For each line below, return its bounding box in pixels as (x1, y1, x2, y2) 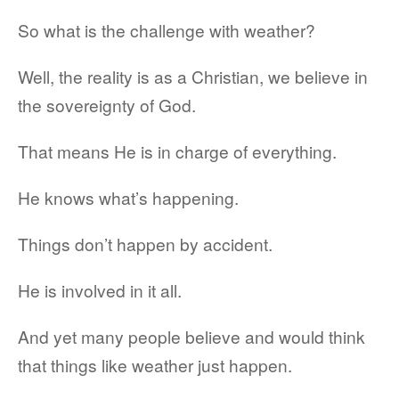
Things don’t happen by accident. (18, 232, 273, 256)
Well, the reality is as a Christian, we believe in (18, 64, 368, 88)
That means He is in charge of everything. (18, 139, 337, 163)
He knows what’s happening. (18, 185, 239, 209)
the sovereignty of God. (18, 93, 196, 117)
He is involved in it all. (18, 278, 182, 302)
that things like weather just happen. (18, 353, 292, 377)
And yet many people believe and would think (18, 324, 365, 348)
